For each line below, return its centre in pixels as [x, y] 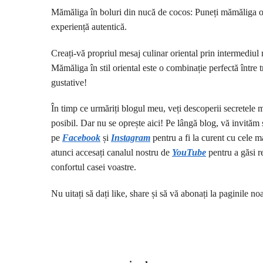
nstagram [132, 138]
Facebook [81, 138]
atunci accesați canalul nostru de [112, 153]
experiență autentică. [89, 27]
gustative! [69, 82]
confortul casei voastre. [94, 167]
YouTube [189, 153]
